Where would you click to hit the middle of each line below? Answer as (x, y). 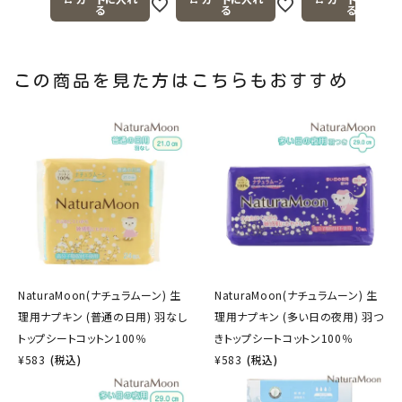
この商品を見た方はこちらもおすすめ (181, 80)
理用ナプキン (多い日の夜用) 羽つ (299, 316)
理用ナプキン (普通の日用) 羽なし (103, 316)
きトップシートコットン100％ (284, 337)
